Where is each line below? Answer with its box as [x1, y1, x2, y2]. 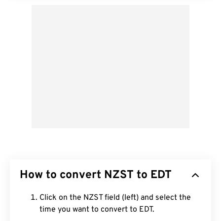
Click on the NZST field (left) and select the [39, 193, 191, 203]
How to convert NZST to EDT [20, 168, 172, 183]
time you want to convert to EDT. [39, 205, 154, 215]
